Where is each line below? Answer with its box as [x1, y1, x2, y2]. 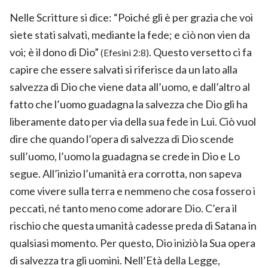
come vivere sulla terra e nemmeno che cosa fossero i [10, 184, 255, 197]
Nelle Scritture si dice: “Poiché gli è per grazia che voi [10, 10, 253, 24]
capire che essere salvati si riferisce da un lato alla [10, 62, 237, 76]
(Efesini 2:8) [100, 46, 149, 58]
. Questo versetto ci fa [149, 45, 252, 59]
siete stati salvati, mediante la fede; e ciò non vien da [10, 28, 250, 41]
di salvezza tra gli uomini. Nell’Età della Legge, [10, 253, 220, 267]
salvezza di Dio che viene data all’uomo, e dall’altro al [10, 80, 250, 93]
